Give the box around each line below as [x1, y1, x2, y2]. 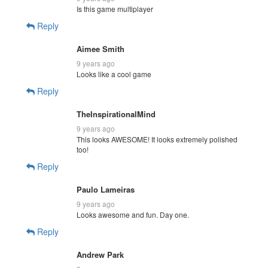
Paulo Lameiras [77, 183, 135, 195]
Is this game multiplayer [77, 3, 153, 14]
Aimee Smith [77, 42, 124, 54]
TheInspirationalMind [77, 108, 156, 120]
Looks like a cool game [77, 68, 151, 79]
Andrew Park [77, 248, 124, 260]
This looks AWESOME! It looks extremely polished [77, 133, 237, 144]
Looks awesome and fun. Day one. [77, 209, 189, 220]
